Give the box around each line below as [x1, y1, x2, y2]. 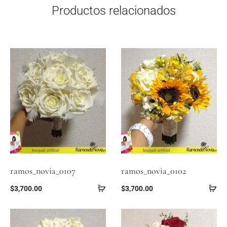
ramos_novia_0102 [121, 165, 186, 176]
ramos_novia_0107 [10, 165, 75, 176]
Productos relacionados [51, 4, 176, 18]
